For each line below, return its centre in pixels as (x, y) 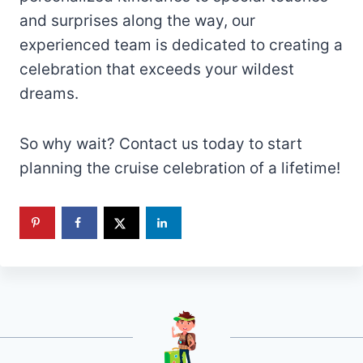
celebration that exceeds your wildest (157, 70)
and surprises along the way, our (137, 21)
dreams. (51, 94)
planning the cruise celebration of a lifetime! (180, 169)
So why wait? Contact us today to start (161, 144)
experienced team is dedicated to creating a (181, 45)
